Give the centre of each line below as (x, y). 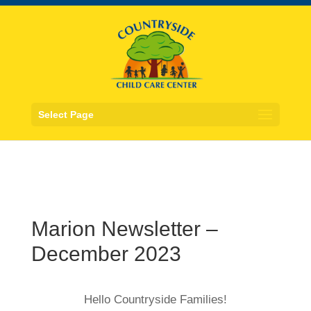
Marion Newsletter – (124, 229)
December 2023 (106, 254)
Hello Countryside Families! (155, 300)
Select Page (66, 115)
